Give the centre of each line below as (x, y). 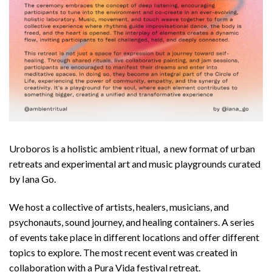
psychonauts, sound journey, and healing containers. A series (132, 222)
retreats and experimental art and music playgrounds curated (135, 164)
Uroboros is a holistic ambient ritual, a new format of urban (132, 148)
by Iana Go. (32, 179)
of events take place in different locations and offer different (134, 237)
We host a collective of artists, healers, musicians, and (119, 206)
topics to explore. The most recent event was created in (123, 252)
